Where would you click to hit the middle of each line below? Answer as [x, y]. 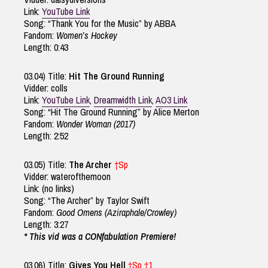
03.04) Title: [46, 76]
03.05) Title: [46, 165]
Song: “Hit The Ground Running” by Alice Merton [112, 112]
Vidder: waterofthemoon [67, 177]
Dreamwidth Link [123, 100]
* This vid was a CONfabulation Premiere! [100, 237]
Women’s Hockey [87, 36]
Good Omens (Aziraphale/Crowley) [116, 213]
